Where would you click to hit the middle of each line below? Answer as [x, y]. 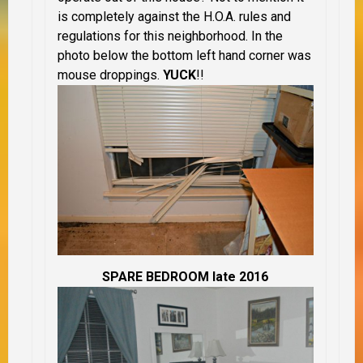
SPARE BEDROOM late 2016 [186, 277]
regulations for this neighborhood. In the [170, 36]
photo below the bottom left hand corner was [184, 56]
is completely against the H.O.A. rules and [174, 17]
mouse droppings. [110, 75]
